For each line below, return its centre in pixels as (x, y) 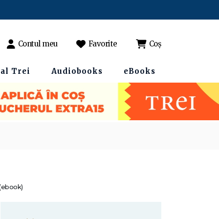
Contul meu (38, 44)
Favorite (103, 44)
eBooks (140, 71)
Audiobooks (77, 71)
